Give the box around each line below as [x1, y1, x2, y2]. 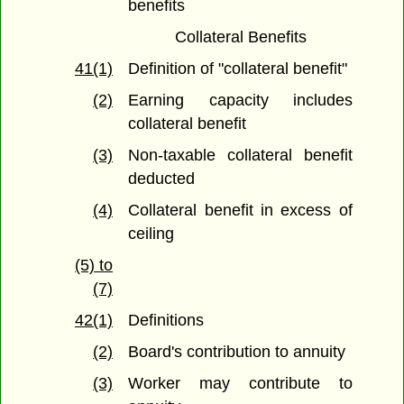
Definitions [128, 311, 205, 330]
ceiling [128, 225, 175, 243]
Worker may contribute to [128, 374, 353, 393]
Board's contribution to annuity [128, 343, 346, 362]
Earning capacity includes [128, 91, 353, 110]
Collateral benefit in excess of [128, 201, 353, 220]
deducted [128, 170, 196, 188]
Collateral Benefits [174, 28, 307, 47]
